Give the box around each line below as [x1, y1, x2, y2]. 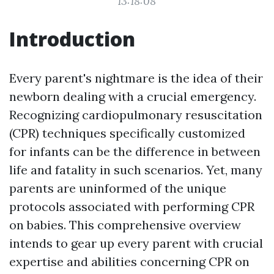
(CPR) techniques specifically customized [9, 125, 245, 141]
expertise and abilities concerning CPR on [9, 254, 250, 269]
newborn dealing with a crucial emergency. [9, 89, 256, 104]
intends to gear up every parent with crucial [9, 235, 263, 251]
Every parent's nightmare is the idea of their [9, 70, 263, 86]
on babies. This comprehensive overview [9, 217, 241, 232]
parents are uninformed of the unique [9, 180, 226, 196]
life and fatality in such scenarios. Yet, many [9, 162, 262, 177]
